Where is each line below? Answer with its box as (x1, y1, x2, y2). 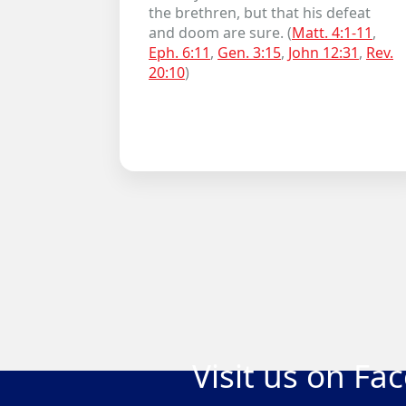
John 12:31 (288, 43, 359, 63)
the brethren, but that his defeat (149, 3, 371, 23)
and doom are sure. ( (149, 23, 292, 43)
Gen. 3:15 (217, 43, 281, 63)
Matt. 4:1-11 (292, 23, 372, 43)
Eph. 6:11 (149, 43, 210, 63)
